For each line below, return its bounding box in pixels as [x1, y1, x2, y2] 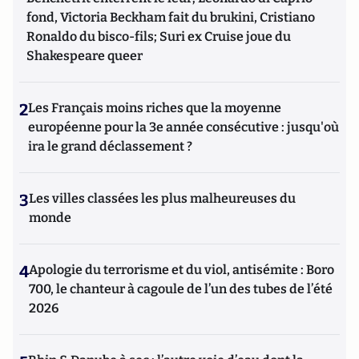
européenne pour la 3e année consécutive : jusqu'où [28, 119, 339, 135]
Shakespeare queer [26, 47, 143, 63]
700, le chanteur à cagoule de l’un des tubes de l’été [29, 280, 333, 296]
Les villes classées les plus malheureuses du [29, 190, 296, 206]
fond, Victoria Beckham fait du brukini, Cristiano [26, 9, 315, 25]
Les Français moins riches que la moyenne [28, 99, 281, 115]
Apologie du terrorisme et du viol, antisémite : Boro [29, 261, 334, 277]
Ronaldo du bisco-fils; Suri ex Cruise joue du [26, 28, 291, 44]
